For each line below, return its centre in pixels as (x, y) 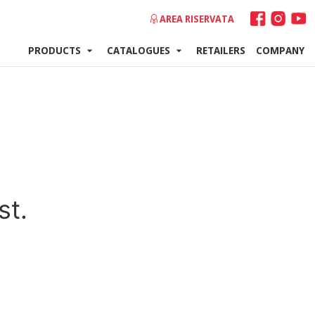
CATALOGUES (139, 50)
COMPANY (280, 50)
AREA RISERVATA (197, 19)
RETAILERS (221, 50)
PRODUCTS (54, 50)
